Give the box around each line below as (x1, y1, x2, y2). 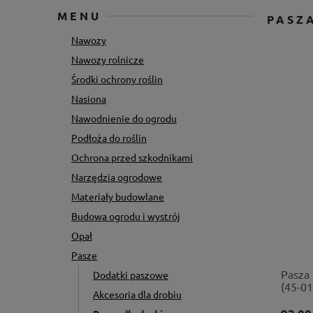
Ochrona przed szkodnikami (71, 150, 193, 163)
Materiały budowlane (71, 189, 164, 203)
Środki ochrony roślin (71, 72, 163, 85)
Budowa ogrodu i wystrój (71, 209, 180, 222)
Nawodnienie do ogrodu (71, 111, 177, 124)
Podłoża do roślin (71, 131, 147, 144)
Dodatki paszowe (93, 268, 168, 281)
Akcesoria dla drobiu (93, 287, 182, 300)
